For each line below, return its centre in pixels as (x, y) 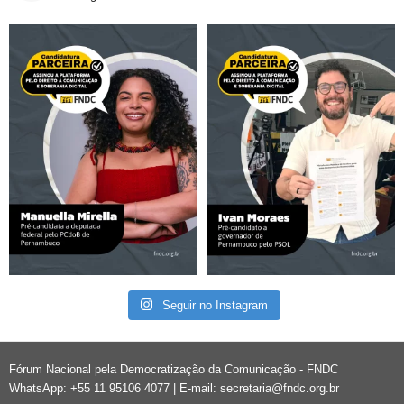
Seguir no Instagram (216, 305)
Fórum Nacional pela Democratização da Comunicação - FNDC (174, 369)
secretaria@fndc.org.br (280, 388)
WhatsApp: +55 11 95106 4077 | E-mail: (115, 388)
